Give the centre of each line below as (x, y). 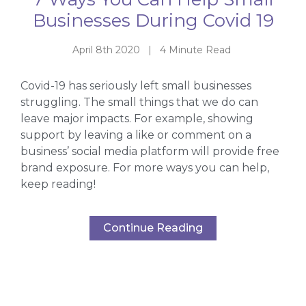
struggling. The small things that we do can (139, 102)
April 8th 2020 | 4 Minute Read (153, 50)
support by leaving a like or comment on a (136, 135)
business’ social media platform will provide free (150, 152)
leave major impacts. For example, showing (137, 119)
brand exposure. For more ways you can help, (145, 168)
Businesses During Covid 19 (153, 20)
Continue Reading (153, 227)
